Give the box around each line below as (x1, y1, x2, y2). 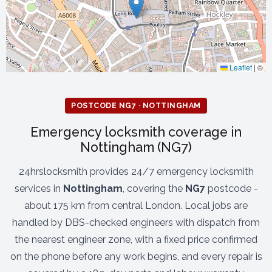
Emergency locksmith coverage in (30, 124, 242, 140)
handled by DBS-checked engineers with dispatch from (12, 217, 260, 228)
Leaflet (228, 62, 252, 72)
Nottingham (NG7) (80, 140, 192, 155)
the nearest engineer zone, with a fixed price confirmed (15, 234, 257, 245)
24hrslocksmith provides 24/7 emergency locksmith (18, 166, 254, 177)
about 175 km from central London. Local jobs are (24, 200, 248, 211)
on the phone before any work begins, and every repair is (10, 251, 262, 262)
